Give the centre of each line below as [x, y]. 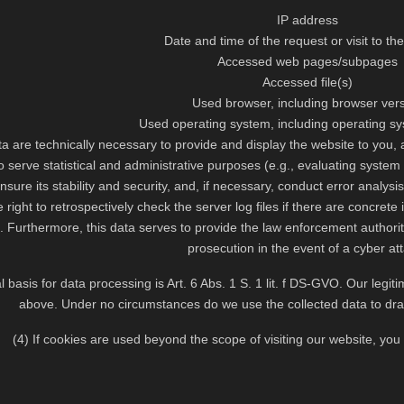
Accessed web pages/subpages [307, 61]
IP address [307, 20]
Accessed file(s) [307, 82]
